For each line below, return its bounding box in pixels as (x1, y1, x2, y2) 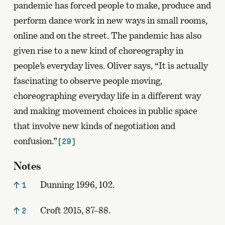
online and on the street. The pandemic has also (13, 30, 201, 41)
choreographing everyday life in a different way (13, 90, 201, 101)
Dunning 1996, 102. (38, 179, 115, 190)
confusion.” (13, 136, 57, 147)
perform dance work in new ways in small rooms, (13, 15, 207, 26)
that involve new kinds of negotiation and (13, 121, 175, 132)
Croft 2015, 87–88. (38, 204, 110, 215)
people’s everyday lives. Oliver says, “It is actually (13, 60, 208, 71)
